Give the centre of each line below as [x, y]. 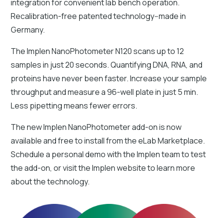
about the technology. [51, 181]
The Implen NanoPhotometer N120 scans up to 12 [98, 51]
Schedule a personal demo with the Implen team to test [109, 154]
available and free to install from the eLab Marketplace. [108, 140]
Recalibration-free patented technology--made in [99, 16]
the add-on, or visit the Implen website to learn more [103, 168]
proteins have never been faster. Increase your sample [109, 78]
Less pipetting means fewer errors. [75, 105]
